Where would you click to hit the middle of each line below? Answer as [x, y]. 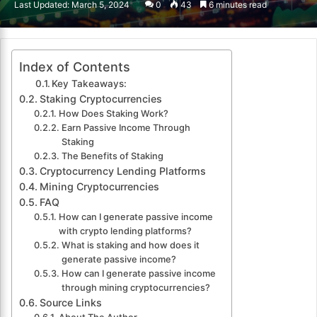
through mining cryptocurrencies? [136, 288]
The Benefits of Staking [112, 156]
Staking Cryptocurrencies [100, 99]
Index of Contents [75, 67]
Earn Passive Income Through [126, 128]
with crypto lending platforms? [125, 231]
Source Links [70, 303]
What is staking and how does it [130, 246]
